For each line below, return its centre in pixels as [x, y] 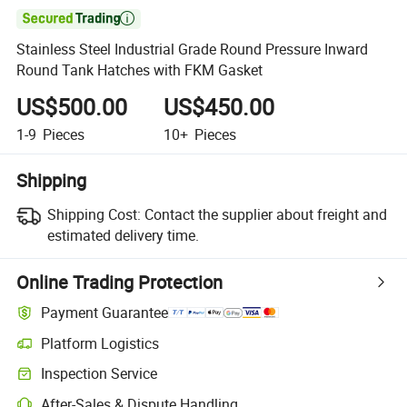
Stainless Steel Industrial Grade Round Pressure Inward [193, 50]
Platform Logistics [100, 343]
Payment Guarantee [105, 313]
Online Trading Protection [120, 282]
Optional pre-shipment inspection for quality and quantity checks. [199, 382]
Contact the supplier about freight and [265, 214]
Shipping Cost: [94, 214]
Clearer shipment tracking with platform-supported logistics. [185, 352]
